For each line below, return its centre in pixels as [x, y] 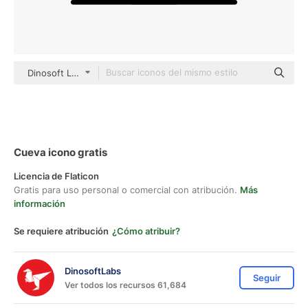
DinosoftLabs [93, 271]
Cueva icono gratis [60, 152]
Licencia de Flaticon [56, 176]
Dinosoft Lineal [59, 73]
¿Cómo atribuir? [146, 231]
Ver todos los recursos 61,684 [125, 285]
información [40, 203]
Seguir [267, 278]
